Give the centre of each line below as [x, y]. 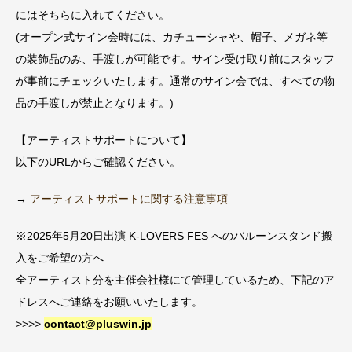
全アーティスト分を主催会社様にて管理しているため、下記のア [175, 279]
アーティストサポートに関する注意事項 [129, 198]
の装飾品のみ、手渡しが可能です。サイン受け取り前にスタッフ [175, 59]
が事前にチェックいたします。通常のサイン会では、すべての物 [175, 81]
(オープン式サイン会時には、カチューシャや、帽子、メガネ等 [172, 37]
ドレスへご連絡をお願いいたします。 [109, 301]
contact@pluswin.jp [98, 323]
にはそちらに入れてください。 [93, 15]
